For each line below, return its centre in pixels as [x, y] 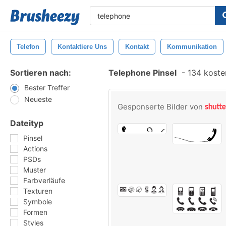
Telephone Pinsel [143, 73]
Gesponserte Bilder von [161, 107]
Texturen [38, 191]
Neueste [38, 99]
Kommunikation [192, 47]
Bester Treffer [47, 88]
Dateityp [27, 123]
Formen [35, 212]
